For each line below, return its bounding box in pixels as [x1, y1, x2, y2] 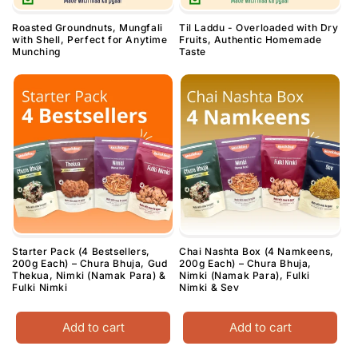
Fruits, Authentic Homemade [179, 34, 322, 46]
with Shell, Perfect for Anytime [12, 34, 168, 46]
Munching [12, 46, 61, 58]
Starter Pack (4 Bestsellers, [12, 245, 150, 258]
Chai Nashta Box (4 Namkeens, [179, 245, 334, 258]
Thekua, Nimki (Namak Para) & [12, 269, 166, 282]
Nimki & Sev [179, 281, 240, 294]
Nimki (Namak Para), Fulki [179, 269, 311, 282]
